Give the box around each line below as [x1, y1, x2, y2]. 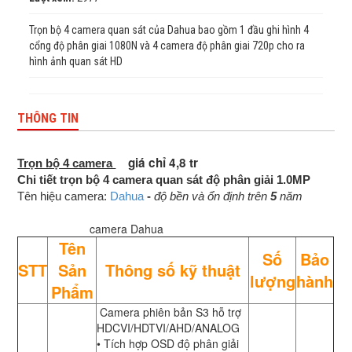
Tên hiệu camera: [17, 189, 111, 203]
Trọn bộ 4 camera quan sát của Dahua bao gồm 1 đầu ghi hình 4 [29, 24, 310, 37]
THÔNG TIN [17, 111, 79, 126]
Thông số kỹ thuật [104, 258, 240, 282]
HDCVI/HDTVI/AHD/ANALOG [97, 320, 240, 336]
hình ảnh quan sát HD [29, 55, 123, 68]
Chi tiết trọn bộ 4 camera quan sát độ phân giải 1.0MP [17, 173, 311, 187]
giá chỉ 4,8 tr [128, 154, 199, 172]
